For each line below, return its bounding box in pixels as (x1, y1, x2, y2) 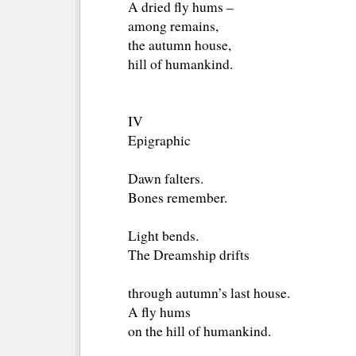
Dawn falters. (128, 169, 203, 188)
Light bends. (128, 226, 199, 246)
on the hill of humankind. (128, 322, 271, 341)
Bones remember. (128, 188, 227, 207)
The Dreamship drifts (128, 246, 250, 265)
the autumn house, (128, 36, 231, 55)
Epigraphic (128, 131, 191, 150)
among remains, (128, 17, 219, 36)
